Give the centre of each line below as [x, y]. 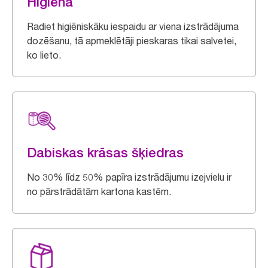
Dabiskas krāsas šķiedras [105, 153]
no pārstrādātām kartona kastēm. [99, 191]
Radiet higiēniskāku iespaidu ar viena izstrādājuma [133, 26]
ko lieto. [44, 55]
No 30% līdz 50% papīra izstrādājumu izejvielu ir [129, 177]
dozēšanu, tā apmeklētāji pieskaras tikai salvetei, [132, 41]
